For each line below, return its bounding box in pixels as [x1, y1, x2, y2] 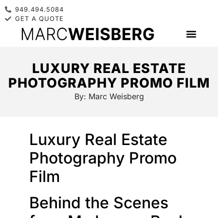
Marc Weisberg [88, 91, 144, 101]
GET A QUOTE [15, 15, 64, 22]
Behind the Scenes [29, 193, 168, 212]
